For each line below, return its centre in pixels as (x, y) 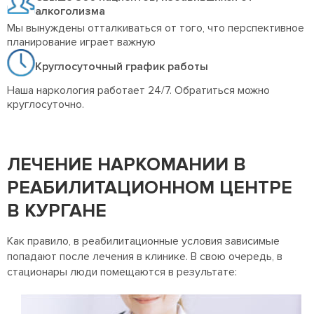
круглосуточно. (46, 105)
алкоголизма (70, 11)
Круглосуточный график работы (122, 66)
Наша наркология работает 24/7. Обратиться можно (138, 91)
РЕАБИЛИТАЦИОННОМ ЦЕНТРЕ (150, 188)
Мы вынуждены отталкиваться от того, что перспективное (156, 28)
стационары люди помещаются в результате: (122, 272)
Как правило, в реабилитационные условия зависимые (143, 241)
